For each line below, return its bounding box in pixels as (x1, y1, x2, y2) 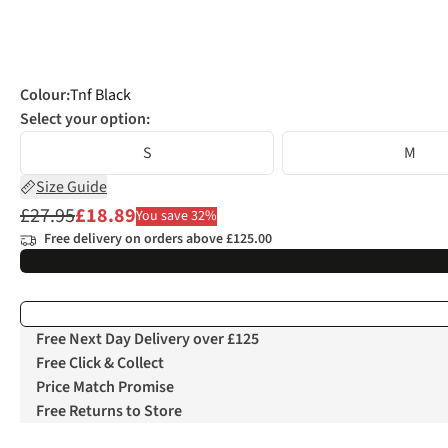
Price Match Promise (36, 376, 174, 399)
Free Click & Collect (36, 352, 164, 375)
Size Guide (36, 176, 107, 199)
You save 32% (136, 205, 217, 226)
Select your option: (20, 108, 150, 131)
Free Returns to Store (36, 400, 182, 423)
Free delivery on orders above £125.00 (44, 229, 272, 250)
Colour (20, 84, 66, 107)
